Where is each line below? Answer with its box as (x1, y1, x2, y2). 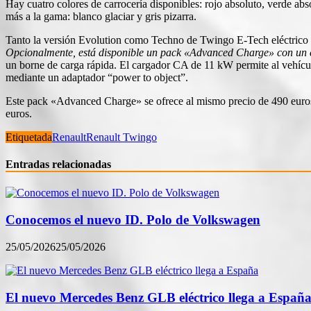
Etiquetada (6, 131, 52, 143)
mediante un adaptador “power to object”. (6, 71, 188, 83)
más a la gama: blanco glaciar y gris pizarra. (6, 10, 196, 22)
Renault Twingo (86, 131, 157, 143)
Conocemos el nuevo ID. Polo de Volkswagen (6, 212, 260, 228)
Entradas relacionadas (6, 158, 111, 171)
